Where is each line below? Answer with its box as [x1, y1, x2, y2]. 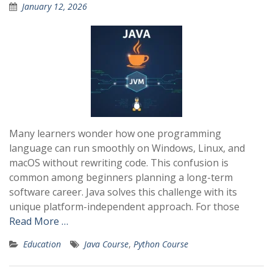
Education [23, 238, 61, 250]
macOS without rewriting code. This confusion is [9, 156, 229, 169]
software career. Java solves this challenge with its [9, 185, 237, 199]
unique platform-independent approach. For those [9, 200, 239, 213]
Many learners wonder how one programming [9, 127, 221, 140]
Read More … [9, 214, 68, 228]
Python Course [133, 238, 188, 250]
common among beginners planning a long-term [9, 171, 233, 184]
